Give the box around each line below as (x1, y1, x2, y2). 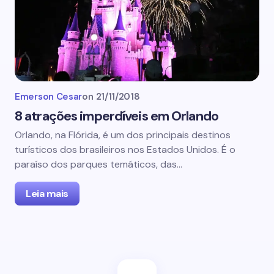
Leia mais (26, 187, 68, 200)
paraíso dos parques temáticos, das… (15, 158, 182, 171)
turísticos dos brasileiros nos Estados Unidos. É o (15, 143, 235, 156)
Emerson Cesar (15, 91, 83, 103)
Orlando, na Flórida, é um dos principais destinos (15, 128, 231, 141)
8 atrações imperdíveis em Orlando (15, 107, 218, 125)
